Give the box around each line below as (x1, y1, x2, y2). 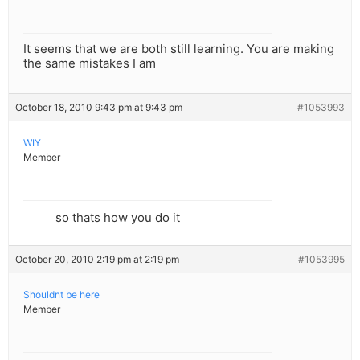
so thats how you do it (55, 210, 180, 226)
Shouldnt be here (23, 288, 100, 301)
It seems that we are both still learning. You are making (23, 41, 334, 57)
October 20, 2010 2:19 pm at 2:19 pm (15, 253, 179, 266)
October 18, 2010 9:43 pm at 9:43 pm (15, 101, 182, 114)
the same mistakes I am (23, 55, 156, 72)
